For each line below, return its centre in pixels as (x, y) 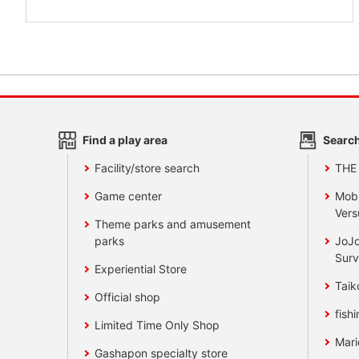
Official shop (128, 297)
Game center (129, 196)
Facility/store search (147, 168)
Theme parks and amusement (173, 224)
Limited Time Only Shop (157, 325)
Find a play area (125, 140)
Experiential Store (141, 269)
